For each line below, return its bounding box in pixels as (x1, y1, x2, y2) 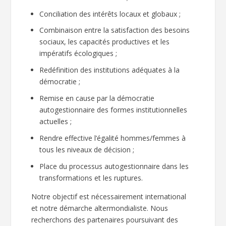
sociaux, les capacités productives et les (39, 37, 170, 47)
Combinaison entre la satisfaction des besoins (39, 25, 190, 35)
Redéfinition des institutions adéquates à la (39, 65, 180, 75)
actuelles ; (39, 116, 72, 126)
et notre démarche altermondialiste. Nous (31, 203, 171, 213)
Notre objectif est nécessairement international (31, 191, 187, 201)
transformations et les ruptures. (39, 173, 143, 183)
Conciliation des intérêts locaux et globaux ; (39, 9, 181, 19)
